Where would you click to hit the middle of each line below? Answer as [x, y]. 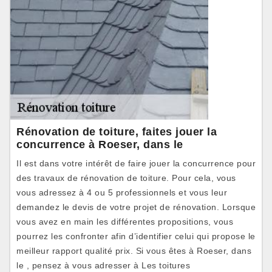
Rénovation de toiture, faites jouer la [117, 132]
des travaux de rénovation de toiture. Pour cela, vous [126, 178]
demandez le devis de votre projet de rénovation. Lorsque [136, 207]
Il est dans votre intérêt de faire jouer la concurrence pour [136, 163]
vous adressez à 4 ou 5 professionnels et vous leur [122, 192]
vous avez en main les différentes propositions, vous [125, 222]
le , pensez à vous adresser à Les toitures [103, 265]
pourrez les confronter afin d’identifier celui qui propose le [136, 236]
